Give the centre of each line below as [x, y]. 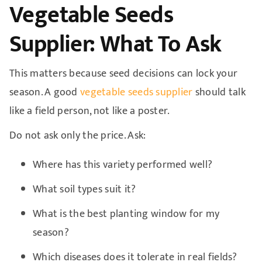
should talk [219, 92]
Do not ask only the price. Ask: [77, 135]
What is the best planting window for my [126, 214]
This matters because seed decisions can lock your [123, 73]
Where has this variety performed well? [123, 165]
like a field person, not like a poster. [89, 111]
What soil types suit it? [84, 189]
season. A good [45, 92]
